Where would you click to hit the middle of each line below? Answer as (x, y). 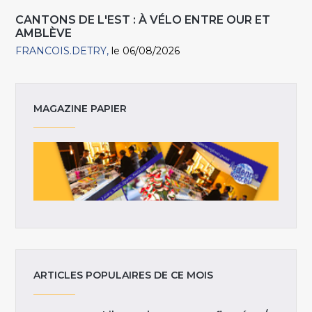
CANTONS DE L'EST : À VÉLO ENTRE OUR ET (143, 20)
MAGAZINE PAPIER (80, 109)
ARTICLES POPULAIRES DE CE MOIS (124, 275)
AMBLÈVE (44, 33)
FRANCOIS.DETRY (61, 51)
